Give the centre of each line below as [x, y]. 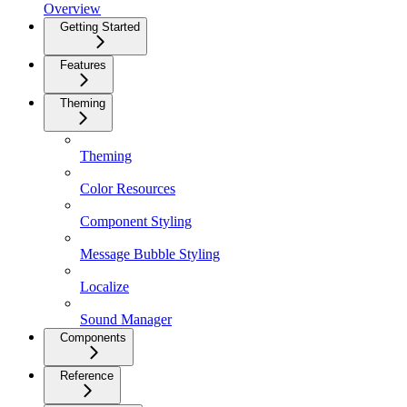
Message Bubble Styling [150, 254]
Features [83, 65]
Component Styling [136, 222]
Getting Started [100, 27]
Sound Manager [126, 320]
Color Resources [128, 189]
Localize [104, 287]
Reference [87, 376]
